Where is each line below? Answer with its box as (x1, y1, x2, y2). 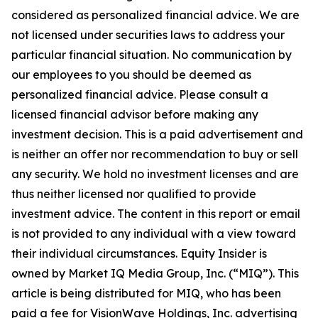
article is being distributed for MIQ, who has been (11, 286, 281, 300)
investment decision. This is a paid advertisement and (11, 127, 303, 141)
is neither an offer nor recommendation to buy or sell (11, 147, 298, 161)
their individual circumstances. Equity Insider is (11, 246, 267, 261)
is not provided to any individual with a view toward (11, 226, 296, 241)
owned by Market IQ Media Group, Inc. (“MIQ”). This (11, 266, 299, 280)
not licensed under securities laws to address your (11, 28, 285, 42)
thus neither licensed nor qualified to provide (11, 187, 256, 201)
